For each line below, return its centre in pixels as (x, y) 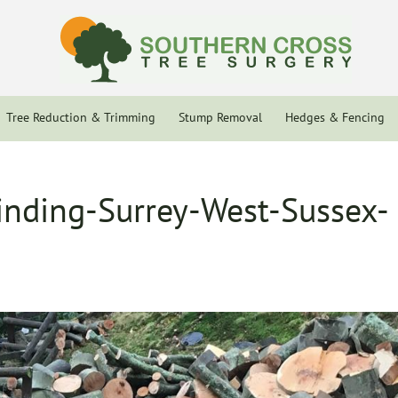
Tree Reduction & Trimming (81, 117)
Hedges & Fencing (335, 117)
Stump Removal (220, 117)
